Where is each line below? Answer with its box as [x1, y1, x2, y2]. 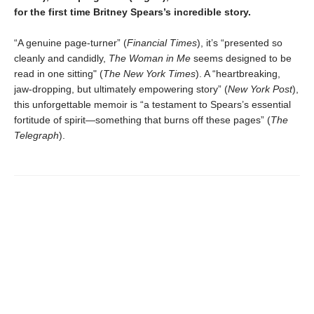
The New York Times [103, 68, 196, 80]
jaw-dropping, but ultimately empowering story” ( [14, 83, 228, 95]
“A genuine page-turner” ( [14, 37, 127, 49]
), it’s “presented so [197, 37, 282, 49]
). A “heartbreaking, [196, 68, 280, 80]
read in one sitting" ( [14, 68, 103, 80]
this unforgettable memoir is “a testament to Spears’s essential [14, 99, 291, 111]
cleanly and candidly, [14, 53, 109, 64]
